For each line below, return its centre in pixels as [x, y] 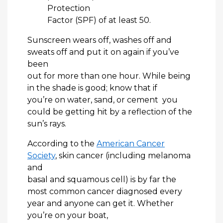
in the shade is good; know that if [92, 88]
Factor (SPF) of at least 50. [99, 20]
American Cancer [131, 143]
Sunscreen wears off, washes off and [100, 40]
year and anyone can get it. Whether [101, 203]
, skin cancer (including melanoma [123, 155]
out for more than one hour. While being [109, 76]
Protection [69, 8]
